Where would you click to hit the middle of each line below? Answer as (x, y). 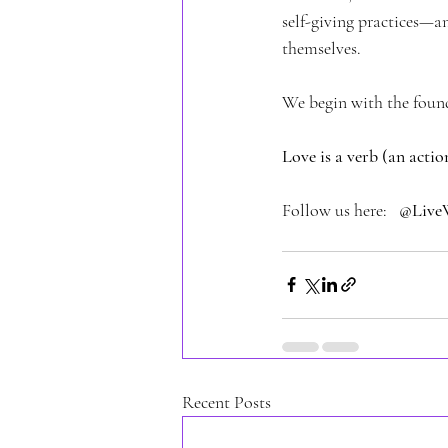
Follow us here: (340, 209)
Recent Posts (226, 401)
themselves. (321, 47)
